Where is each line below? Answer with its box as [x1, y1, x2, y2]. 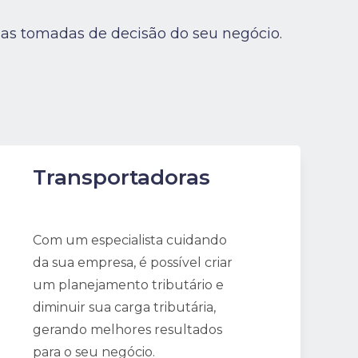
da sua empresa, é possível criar [32, 255, 233, 270]
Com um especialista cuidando [32, 233, 227, 248]
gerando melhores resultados [32, 322, 222, 337]
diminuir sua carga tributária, [32, 300, 216, 315]
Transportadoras [32, 165, 210, 190]
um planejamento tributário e [32, 277, 224, 292]
